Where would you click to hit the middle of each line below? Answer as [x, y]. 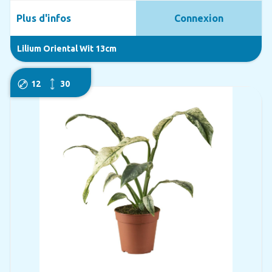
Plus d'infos [43, 18]
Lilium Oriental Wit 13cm [66, 48]
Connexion [199, 18]
